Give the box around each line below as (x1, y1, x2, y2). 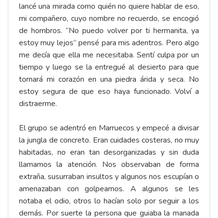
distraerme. (19, 98, 57, 109)
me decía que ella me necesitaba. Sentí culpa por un (19, 50, 199, 61)
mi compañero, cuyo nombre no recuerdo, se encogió (19, 13, 199, 24)
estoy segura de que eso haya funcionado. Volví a (19, 86, 199, 97)
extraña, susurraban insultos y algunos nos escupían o (19, 171, 199, 182)
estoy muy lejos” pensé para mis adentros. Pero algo (19, 37, 199, 49)
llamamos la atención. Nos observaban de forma (19, 159, 199, 170)
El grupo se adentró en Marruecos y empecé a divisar (19, 123, 199, 134)
